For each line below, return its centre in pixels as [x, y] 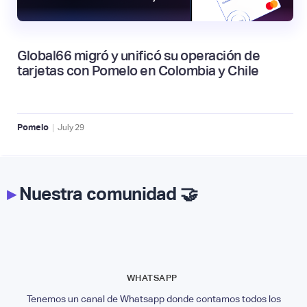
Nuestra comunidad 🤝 [107, 194]
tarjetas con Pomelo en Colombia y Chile [138, 70]
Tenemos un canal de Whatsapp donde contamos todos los [153, 298]
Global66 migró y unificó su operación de [138, 55]
